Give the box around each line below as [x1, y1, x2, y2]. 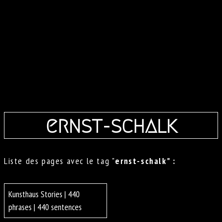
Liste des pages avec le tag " [4, 155, 115, 167]
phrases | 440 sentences [8, 201, 82, 213]
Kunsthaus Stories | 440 [8, 188, 80, 200]
